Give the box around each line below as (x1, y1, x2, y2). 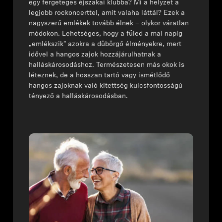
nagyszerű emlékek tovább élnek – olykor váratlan (29, 20, 189, 27)
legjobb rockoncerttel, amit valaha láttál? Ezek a (29, 9, 185, 17)
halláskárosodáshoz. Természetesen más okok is (29, 61, 185, 69)
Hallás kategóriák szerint (16, 79, 96, 86)
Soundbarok (16, 197, 55, 205)
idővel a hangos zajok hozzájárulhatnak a (29, 51, 162, 58)
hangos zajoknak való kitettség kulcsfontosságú (29, 82, 183, 90)
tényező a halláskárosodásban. (29, 93, 128, 100)
